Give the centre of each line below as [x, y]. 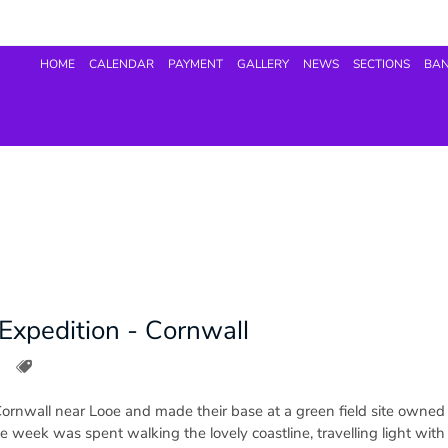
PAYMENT [195, 64]
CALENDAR [121, 64]
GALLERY [263, 64]
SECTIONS [381, 64]
